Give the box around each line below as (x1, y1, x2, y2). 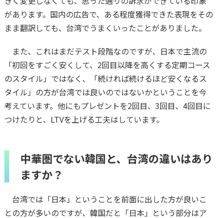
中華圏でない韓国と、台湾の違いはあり (20, 150, 213, 166)
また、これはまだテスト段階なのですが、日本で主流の (4, 45, 207, 57)
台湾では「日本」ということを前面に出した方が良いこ (4, 193, 207, 205)
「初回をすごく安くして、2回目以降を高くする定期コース (4, 58, 210, 71)
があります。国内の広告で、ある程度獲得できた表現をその (4, 8, 213, 20)
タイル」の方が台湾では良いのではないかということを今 (4, 86, 207, 98)
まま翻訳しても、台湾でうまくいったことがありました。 (4, 21, 206, 34)
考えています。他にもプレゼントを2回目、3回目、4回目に (4, 99, 211, 111)
